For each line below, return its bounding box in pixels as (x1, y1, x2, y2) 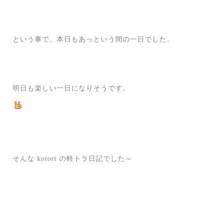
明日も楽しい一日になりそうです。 (13, 85, 131, 92)
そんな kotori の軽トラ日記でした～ (13, 155, 140, 163)
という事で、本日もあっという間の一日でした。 (13, 36, 175, 44)
